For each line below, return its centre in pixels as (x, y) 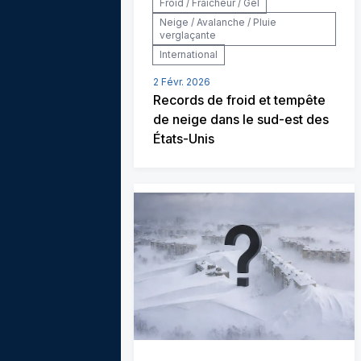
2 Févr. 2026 (182, 81)
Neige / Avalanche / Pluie (218, 22)
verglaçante (188, 35)
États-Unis (184, 138)
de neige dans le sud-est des (241, 119)
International (189, 54)
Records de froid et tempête (239, 100)
